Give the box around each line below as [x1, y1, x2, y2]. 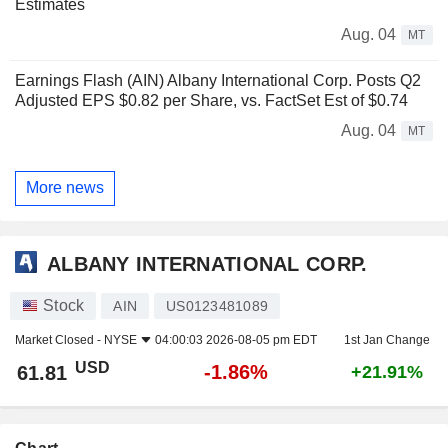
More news [26, 179, 104, 197]
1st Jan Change [344, 333, 430, 348]
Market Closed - [15, 333, 104, 348]
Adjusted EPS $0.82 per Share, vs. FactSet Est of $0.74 [15, 91, 408, 109]
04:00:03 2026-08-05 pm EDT [155, 333, 317, 348]
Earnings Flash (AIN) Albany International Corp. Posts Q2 [15, 71, 421, 89]
